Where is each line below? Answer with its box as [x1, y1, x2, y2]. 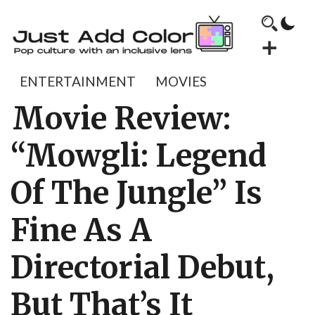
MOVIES [155, 73, 207, 89]
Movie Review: [13, 100, 231, 138]
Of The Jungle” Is [11, 174, 262, 212]
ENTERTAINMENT [20, 73, 136, 89]
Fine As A [11, 212, 152, 250]
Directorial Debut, [11, 249, 274, 287]
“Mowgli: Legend [11, 137, 266, 175]
